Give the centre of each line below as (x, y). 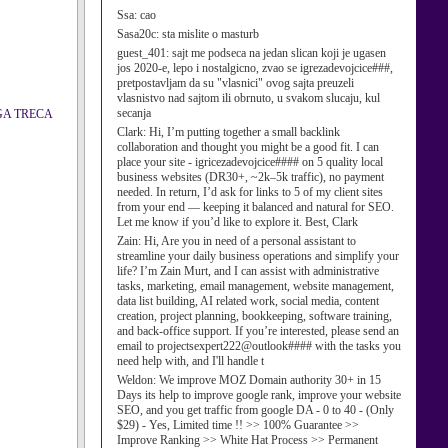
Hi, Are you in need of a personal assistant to (250, 241)
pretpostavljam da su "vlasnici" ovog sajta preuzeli (235, 83)
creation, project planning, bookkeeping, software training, (254, 316)
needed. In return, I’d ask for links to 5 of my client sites (250, 192)
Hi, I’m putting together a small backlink (244, 132)
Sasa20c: (139, 34)
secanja (134, 113)
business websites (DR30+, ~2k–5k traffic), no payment (250, 177)
